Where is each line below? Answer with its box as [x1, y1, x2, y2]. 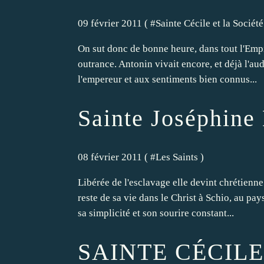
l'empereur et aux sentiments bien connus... [78, 73, 257, 85]
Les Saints [156, 151, 198, 163]
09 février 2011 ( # [78, 17, 156, 29]
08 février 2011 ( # [78, 151, 156, 163]
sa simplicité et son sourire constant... [78, 207, 234, 219]
